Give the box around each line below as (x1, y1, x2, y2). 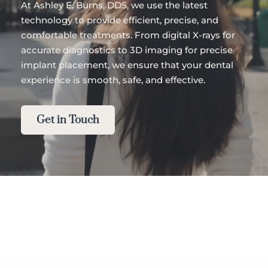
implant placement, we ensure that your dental (21, 59, 233, 71)
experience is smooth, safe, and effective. (21, 74, 205, 86)
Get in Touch (36, 113, 99, 127)
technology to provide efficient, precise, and (21, 14, 218, 26)
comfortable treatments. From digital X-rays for (21, 29, 235, 41)
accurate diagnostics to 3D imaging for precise (21, 44, 233, 56)
